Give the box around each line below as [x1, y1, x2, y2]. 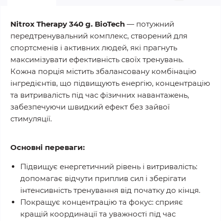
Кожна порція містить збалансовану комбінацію [10, 67, 196, 76]
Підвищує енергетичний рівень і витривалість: [20, 162, 197, 171]
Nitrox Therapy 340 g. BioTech [10, 19, 125, 29]
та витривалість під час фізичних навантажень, [10, 90, 189, 100]
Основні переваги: [10, 143, 85, 152]
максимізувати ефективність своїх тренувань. [10, 55, 184, 64]
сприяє [153, 197, 183, 207]
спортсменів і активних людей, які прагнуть [10, 43, 177, 52]
